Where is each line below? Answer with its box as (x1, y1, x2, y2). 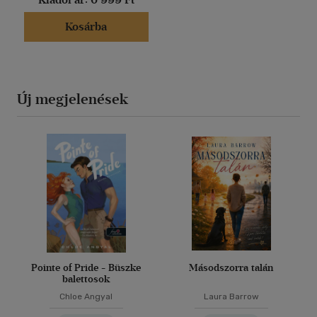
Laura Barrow (203, 292, 259, 302)
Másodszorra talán (189, 262, 273, 275)
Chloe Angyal (59, 292, 113, 302)
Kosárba (65, 20, 107, 34)
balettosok (62, 273, 110, 286)
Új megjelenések (17, 91, 128, 108)
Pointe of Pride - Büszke (31, 262, 141, 275)
